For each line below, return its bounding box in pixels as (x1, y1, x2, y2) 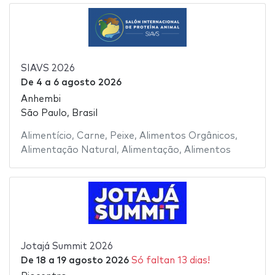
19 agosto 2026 (56, 255, 129, 265)
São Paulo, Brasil (20, 108, 98, 118)
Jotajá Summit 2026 (20, 241, 113, 251)
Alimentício (20, 131, 72, 141)
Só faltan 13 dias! (131, 255, 210, 265)
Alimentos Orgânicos (139, 131, 235, 141)
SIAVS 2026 (20, 64, 75, 74)
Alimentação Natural (20, 145, 117, 155)
